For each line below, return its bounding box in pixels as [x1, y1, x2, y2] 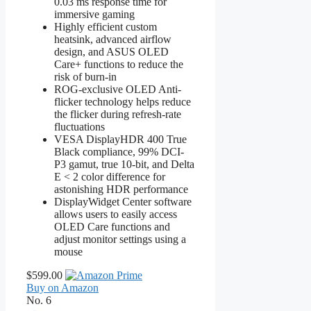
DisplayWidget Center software [54, 195, 192, 208]
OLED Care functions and [54, 220, 170, 233]
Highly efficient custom [54, 20, 157, 33]
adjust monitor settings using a [54, 233, 186, 245]
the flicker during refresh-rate [54, 108, 181, 120]
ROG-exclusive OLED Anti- [54, 83, 181, 95]
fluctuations [54, 120, 105, 133]
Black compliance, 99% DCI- [54, 145, 184, 158]
